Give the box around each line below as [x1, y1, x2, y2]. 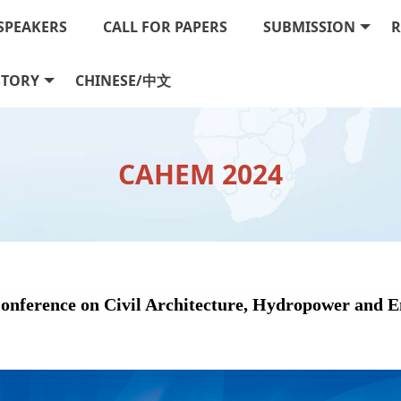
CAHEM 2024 [118, 156, 283, 192]
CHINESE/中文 [74, 71, 171, 90]
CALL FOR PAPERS [102, 17, 227, 37]
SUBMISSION [262, 17, 355, 37]
